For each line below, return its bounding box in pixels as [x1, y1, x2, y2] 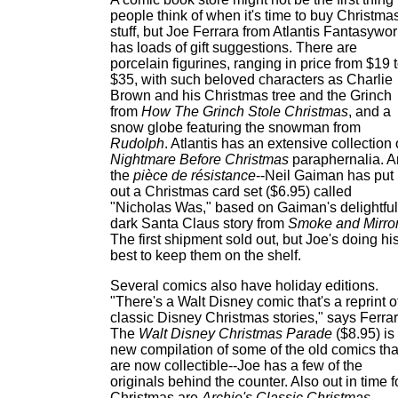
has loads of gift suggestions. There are [110, 40, 357, 55]
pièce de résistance [133, 168, 256, 183]
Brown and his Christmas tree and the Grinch [110, 88, 392, 103]
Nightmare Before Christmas [110, 152, 289, 167]
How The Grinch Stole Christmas [141, 104, 348, 119]
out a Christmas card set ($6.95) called [110, 184, 352, 199]
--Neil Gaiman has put [256, 168, 394, 183]
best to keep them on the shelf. [110, 248, 301, 263]
